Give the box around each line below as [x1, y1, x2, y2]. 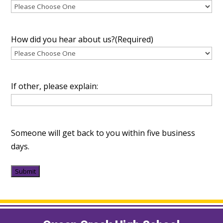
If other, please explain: [11, 81, 99, 92]
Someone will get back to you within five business [11, 127, 196, 139]
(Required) [115, 34, 154, 45]
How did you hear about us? [11, 34, 115, 45]
